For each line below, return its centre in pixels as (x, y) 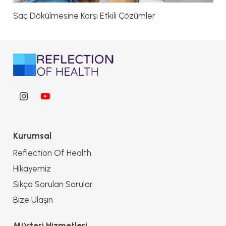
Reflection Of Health (52, 153)
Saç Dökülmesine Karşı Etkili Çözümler (84, 15)
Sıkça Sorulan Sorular (53, 184)
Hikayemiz (32, 169)
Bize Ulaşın (33, 200)
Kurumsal (32, 135)
